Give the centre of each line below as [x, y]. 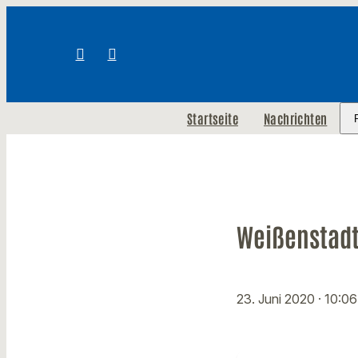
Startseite [212, 118]
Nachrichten [295, 118]
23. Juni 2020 [277, 299]
